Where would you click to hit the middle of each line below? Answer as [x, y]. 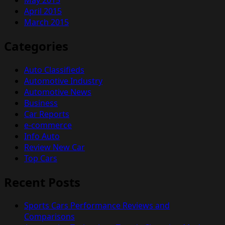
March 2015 [46, 22]
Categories [36, 46]
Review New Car [54, 147]
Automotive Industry [63, 81]
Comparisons [49, 217]
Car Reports [47, 114]
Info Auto [42, 136]
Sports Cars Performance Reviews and [97, 206]
